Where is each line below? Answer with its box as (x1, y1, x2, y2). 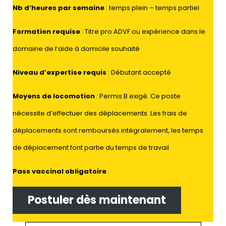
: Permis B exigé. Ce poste (95, 91, 181, 101)
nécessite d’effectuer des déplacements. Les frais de (13, 108, 187, 118)
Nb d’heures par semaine (13, 3, 104, 13)
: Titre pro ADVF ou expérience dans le (80, 27, 205, 36)
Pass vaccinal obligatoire (13, 166, 106, 176)
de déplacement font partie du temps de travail (13, 143, 169, 152)
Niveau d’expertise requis (13, 68, 106, 77)
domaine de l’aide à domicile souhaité (13, 44, 140, 53)
